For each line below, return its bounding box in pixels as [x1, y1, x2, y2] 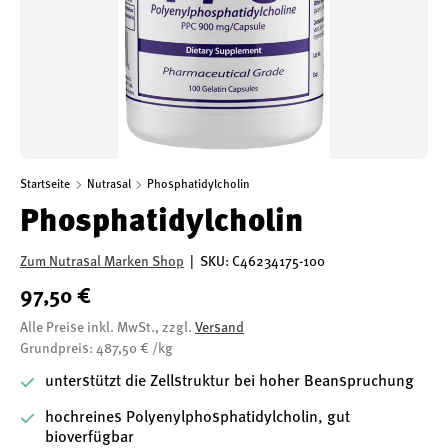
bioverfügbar [45, 430, 134, 446]
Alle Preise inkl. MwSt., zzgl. [20, 321, 195, 335]
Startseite [20, 179, 70, 191]
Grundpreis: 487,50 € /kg [20, 342, 173, 356]
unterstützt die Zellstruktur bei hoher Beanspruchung [45, 374, 414, 390]
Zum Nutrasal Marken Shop [20, 255, 184, 269]
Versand [195, 321, 244, 335]
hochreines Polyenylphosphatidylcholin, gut [45, 410, 350, 426]
